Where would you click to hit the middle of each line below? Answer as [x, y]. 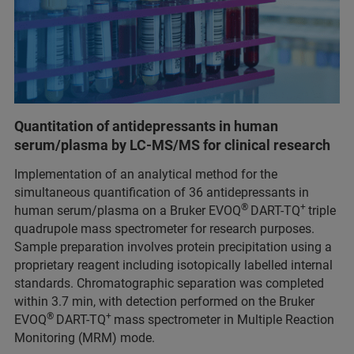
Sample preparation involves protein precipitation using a [173, 247]
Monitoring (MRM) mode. [86, 337]
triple [322, 210]
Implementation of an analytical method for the [146, 174]
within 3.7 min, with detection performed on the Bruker [164, 301]
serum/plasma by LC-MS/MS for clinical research [172, 145]
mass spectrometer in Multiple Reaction [224, 319]
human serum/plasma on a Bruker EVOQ [128, 210]
